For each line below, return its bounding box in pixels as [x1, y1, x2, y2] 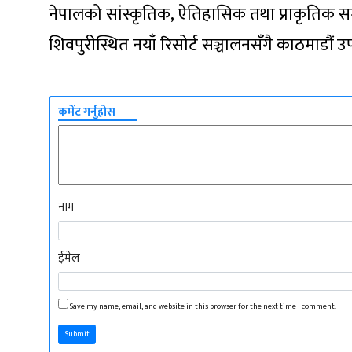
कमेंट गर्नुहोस [58, 102, 115, 123]
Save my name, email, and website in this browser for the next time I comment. [70, 300, 336, 313]
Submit [64, 328, 90, 341]
